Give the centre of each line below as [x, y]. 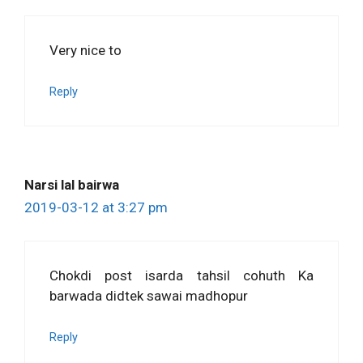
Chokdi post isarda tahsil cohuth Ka [181, 275]
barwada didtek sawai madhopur [149, 295]
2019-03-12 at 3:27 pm [96, 208]
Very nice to [85, 50]
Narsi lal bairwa [72, 185]
